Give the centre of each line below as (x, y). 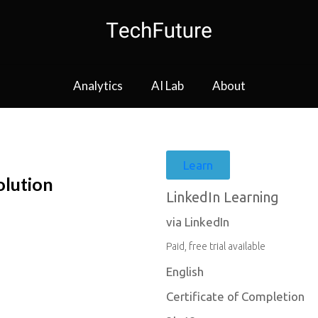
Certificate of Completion (235, 296)
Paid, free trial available (216, 246)
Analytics (98, 86)
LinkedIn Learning (223, 197)
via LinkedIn (198, 222)
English (185, 272)
